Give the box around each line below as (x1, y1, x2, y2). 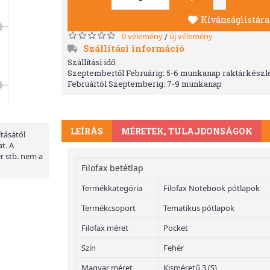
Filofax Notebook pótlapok (163, 183, 260, 193)
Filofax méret (81, 222, 128, 233)
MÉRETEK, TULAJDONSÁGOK (121, 125, 253, 137)
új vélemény (169, 31, 213, 42)
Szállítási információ (83, 42, 184, 54)
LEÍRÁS (71, 125, 103, 137)
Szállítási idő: (67, 57, 117, 67)
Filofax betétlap (81, 162, 143, 174)
